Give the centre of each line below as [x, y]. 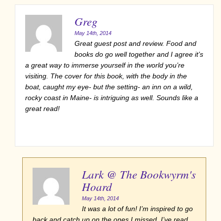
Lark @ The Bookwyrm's [139, 174]
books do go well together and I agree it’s [139, 54]
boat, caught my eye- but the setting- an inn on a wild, [109, 87]
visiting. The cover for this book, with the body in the [106, 76]
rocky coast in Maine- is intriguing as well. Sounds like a [112, 97]
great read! [42, 108]
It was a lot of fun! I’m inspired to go [137, 208]
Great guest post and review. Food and [135, 43]
